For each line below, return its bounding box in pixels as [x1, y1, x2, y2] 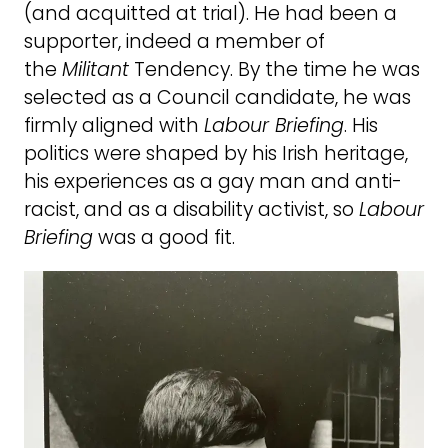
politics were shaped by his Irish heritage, [24, 140, 408, 168]
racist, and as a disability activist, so [24, 196, 359, 224]
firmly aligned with [24, 112, 204, 140]
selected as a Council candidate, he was [24, 84, 411, 112]
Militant [62, 56, 129, 84]
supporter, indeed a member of [24, 28, 325, 56]
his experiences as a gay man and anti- [24, 168, 402, 196]
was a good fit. [93, 224, 235, 252]
